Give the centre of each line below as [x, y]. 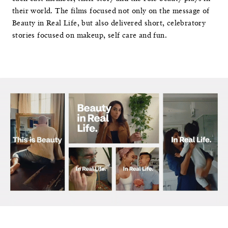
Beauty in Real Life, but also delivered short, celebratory [109, 23]
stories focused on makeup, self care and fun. [90, 35]
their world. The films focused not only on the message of [111, 11]
